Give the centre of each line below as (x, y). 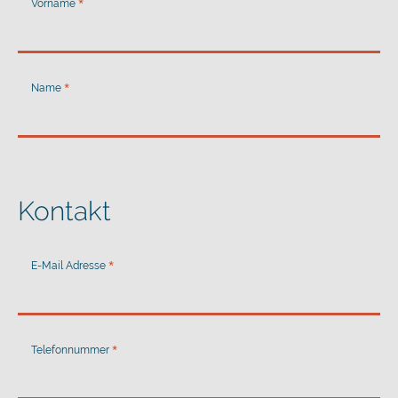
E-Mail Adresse (68, 266)
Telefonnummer (70, 350)
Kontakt (64, 211)
